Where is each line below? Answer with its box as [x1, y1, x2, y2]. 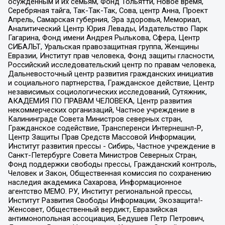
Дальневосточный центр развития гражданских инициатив [8, 69, 213, 79]
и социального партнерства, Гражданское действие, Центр [8, 78, 214, 88]
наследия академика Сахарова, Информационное [8, 178, 182, 187]
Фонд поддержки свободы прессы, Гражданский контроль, [8, 160, 216, 169]
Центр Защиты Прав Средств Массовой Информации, [8, 133, 196, 142]
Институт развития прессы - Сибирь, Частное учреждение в [8, 142, 215, 151]
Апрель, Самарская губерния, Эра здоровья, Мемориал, [8, 15, 201, 25]
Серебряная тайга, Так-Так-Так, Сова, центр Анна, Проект [8, 6, 208, 16]
